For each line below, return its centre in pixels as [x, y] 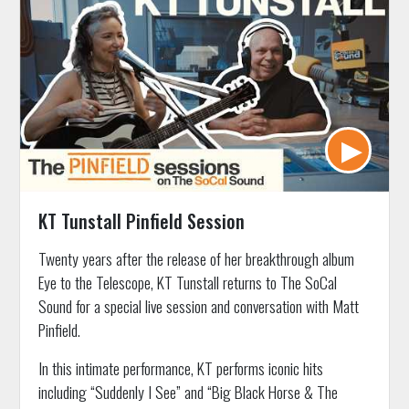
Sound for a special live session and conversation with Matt [198, 305]
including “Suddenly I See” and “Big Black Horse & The [188, 391]
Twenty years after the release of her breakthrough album [196, 258]
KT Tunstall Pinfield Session [141, 220]
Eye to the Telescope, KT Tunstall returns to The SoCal [187, 282]
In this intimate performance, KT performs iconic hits [180, 367]
